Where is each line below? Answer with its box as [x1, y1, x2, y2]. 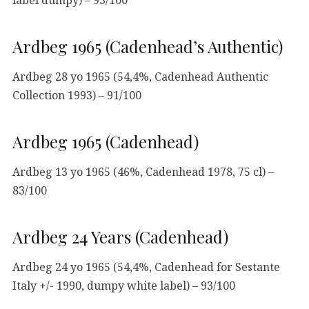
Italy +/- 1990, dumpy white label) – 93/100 [12, 277, 235, 293]
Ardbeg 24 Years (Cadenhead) [12, 225, 228, 248]
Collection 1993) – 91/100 [12, 87, 141, 103]
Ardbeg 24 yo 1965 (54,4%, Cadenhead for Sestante [12, 259, 280, 275]
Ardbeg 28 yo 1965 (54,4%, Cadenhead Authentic [12, 68, 268, 84]
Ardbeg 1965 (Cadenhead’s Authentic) [12, 34, 283, 57]
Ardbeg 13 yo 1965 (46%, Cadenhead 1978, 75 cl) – [12, 163, 274, 179]
